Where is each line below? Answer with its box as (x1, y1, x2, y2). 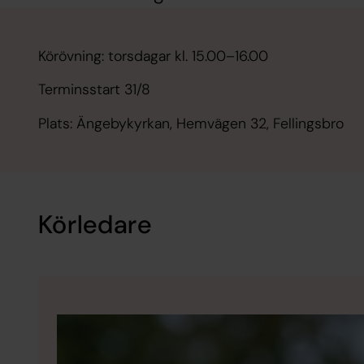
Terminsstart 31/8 (37, 80, 154, 100)
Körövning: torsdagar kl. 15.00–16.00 (37, 45, 268, 66)
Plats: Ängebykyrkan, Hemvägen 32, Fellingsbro (37, 114, 344, 133)
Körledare (37, 207, 152, 241)
